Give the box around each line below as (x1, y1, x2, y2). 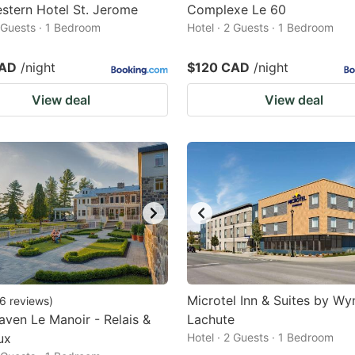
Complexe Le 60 (187, 2, 286, 17)
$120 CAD (187, 59, 250, 75)
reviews (10, 294, 49, 307)
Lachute (187, 311, 235, 327)
